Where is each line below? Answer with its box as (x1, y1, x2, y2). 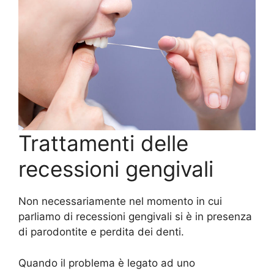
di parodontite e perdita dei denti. (18, 226, 184, 239)
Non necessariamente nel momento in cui (18, 195, 222, 208)
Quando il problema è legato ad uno (18, 256, 195, 269)
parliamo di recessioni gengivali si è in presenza (18, 210, 252, 223)
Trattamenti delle (18, 130, 188, 157)
